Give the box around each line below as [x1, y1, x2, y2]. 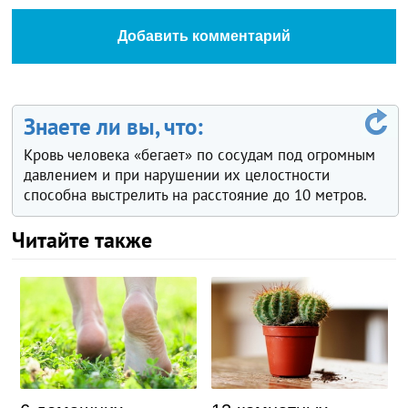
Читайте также [12, 226, 153, 255]
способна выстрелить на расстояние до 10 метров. [24, 185, 368, 206]
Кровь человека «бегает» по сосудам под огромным [24, 145, 376, 166]
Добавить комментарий [117, 28, 291, 45]
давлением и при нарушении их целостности [24, 165, 331, 186]
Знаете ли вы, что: [24, 111, 204, 142]
